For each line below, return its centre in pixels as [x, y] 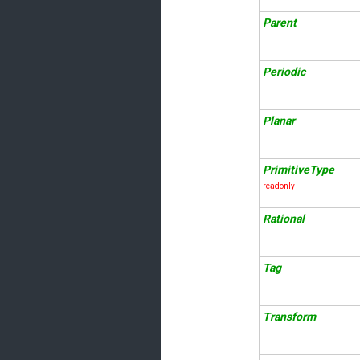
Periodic [284, 72]
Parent [280, 22]
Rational [284, 219]
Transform [289, 317]
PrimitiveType [299, 170]
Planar [279, 121]
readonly [279, 186]
